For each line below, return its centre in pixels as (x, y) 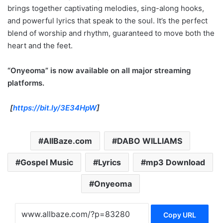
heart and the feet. (40, 45)
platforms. (26, 83)
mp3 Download (175, 162)
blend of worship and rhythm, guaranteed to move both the (111, 33)
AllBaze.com (68, 141)
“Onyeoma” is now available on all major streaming (99, 70)
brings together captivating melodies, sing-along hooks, (106, 8)
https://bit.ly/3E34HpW (55, 108)
